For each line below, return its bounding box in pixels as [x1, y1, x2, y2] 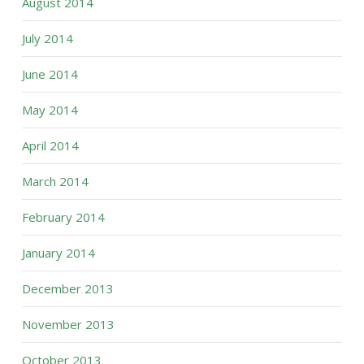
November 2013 [21, 316, 115, 332]
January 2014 [21, 245, 95, 261]
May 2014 [21, 102, 78, 118]
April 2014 [21, 137, 79, 154]
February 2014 [21, 209, 105, 225]
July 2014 [21, 30, 73, 46]
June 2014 [21, 66, 78, 82]
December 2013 [21, 280, 114, 297]
